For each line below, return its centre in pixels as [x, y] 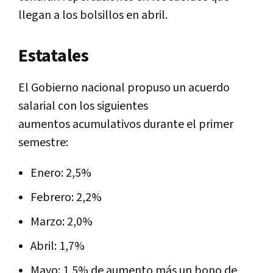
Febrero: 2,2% [66, 197]
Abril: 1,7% [58, 246]
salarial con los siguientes [83, 106]
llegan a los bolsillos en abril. [94, 15]
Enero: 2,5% [61, 173]
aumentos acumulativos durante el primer [126, 124]
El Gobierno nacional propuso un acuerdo [124, 87]
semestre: [43, 142]
